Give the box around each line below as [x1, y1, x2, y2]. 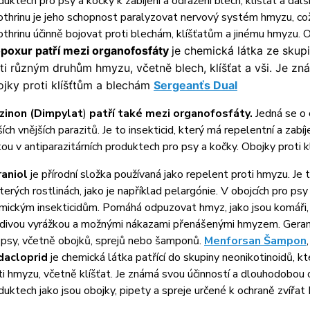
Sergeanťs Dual [153, 78, 237, 92]
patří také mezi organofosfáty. [89, 106, 255, 121]
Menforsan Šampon [203, 233, 307, 248]
